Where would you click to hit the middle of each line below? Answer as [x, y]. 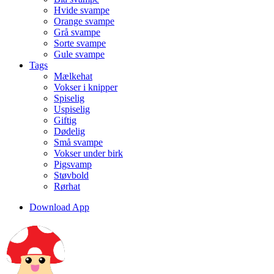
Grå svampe [77, 32]
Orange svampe [84, 21]
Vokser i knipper [86, 87]
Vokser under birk [88, 153]
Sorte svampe [80, 43]
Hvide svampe [82, 10]
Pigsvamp [73, 164]
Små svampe [78, 142]
